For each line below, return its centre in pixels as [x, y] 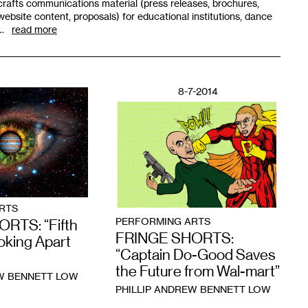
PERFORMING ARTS [163, 221]
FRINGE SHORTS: [174, 239]
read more [34, 30]
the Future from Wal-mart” [197, 272]
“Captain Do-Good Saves [195, 255]
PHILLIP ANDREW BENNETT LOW [193, 289]
